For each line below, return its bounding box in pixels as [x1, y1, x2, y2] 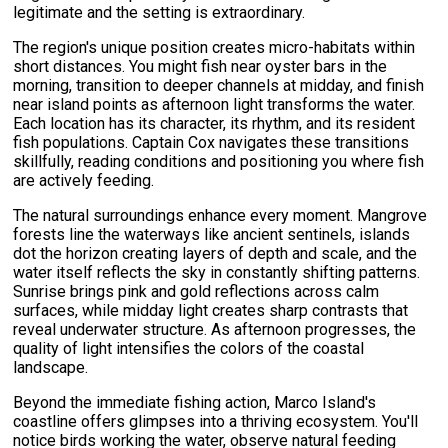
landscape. [13, 357, 89, 377]
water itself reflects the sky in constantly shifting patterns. [13, 262, 421, 282]
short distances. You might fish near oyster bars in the [13, 56, 388, 76]
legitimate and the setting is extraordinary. [13, 2, 306, 22]
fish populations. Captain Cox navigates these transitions [13, 132, 410, 152]
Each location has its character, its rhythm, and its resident [13, 113, 416, 133]
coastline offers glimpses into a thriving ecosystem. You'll [13, 411, 419, 431]
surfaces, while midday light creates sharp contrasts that [13, 300, 409, 320]
